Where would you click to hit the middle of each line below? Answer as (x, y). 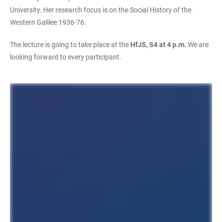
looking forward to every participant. (66, 57)
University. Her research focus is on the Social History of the (101, 10)
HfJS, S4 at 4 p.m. (158, 44)
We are (197, 44)
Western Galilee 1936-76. (48, 22)
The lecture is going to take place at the (70, 44)
